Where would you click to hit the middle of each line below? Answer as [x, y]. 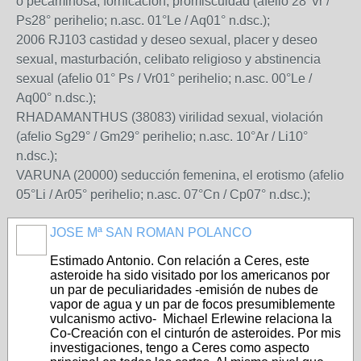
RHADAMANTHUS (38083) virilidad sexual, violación [170, 117]
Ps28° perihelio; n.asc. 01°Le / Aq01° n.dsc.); [143, 21]
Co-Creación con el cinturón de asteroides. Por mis [195, 333]
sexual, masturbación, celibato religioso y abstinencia [168, 59]
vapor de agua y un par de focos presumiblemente [193, 304]
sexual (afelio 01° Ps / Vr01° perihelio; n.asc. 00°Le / [164, 79]
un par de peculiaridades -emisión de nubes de [184, 290]
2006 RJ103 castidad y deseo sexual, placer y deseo [167, 40]
